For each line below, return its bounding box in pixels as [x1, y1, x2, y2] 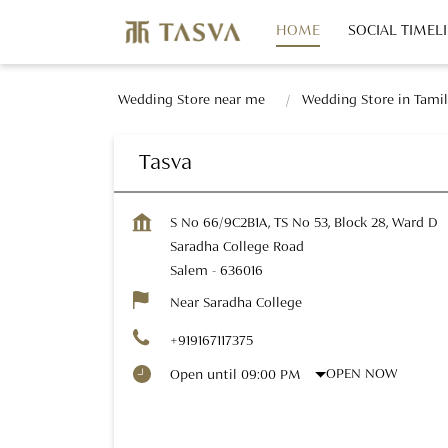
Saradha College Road [170, 239, 304, 254]
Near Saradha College [170, 295, 302, 310]
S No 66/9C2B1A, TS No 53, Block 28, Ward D [170, 215, 438, 230]
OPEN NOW [326, 367, 398, 381]
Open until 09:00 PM [170, 367, 301, 382]
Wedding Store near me [118, 92, 265, 107]
